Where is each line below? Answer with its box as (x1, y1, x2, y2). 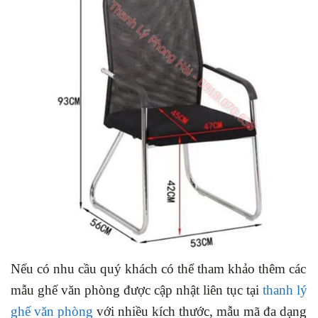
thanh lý (263, 282, 307, 297)
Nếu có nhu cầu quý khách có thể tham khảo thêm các (11, 261, 306, 276)
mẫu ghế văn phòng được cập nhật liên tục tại (11, 282, 259, 297)
